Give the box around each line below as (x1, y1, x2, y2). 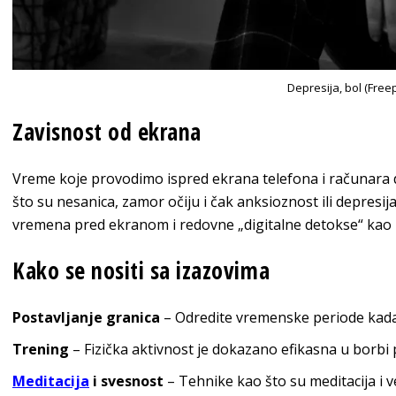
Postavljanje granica (12, 307, 164, 327)
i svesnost (89, 370, 164, 391)
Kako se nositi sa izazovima (12, 254, 270, 286)
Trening (12, 339, 72, 359)
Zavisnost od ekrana (12, 115, 202, 148)
